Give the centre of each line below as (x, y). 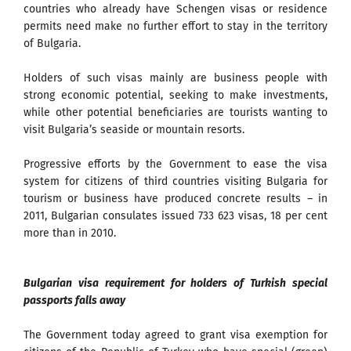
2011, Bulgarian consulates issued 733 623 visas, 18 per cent (175, 215)
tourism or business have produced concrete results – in (175, 198)
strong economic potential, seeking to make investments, (175, 95)
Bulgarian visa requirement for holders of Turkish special (175, 283)
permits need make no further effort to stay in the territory (175, 26)
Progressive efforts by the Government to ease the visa (175, 164)
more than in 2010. (70, 233)
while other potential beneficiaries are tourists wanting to (175, 112)
